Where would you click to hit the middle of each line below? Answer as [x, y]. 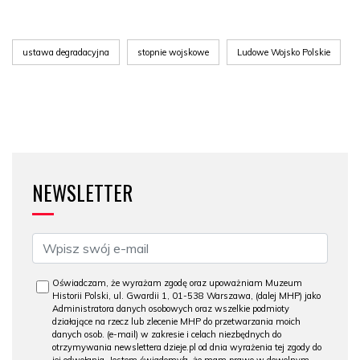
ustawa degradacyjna [66, 52]
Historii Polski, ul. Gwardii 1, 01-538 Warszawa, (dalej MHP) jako [186, 296]
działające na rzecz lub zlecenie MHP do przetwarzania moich [176, 321]
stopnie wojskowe [173, 52]
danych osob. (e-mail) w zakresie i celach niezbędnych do [167, 334]
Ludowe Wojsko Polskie [284, 52]
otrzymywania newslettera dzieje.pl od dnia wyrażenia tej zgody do [187, 347]
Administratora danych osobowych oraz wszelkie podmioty [171, 309]
